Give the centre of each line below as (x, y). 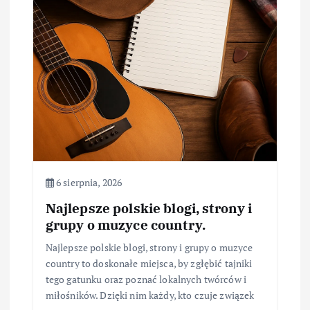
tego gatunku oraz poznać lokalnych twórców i (146, 280)
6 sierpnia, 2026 (88, 183)
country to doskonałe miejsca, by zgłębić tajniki (149, 264)
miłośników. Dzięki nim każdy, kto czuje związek (150, 295)
